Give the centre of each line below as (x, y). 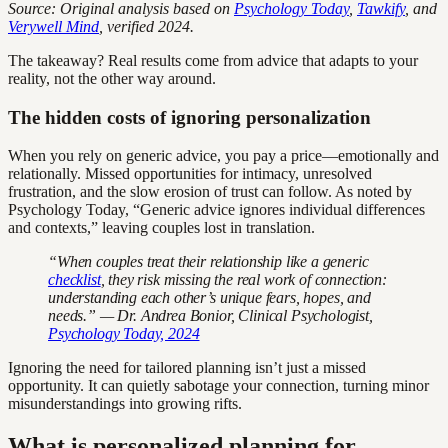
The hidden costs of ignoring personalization (189, 117)
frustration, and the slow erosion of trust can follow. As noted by (210, 192)
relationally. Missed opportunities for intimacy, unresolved (190, 174)
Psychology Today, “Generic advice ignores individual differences (216, 210)
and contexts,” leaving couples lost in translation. (161, 228)
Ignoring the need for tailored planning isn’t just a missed (187, 368)
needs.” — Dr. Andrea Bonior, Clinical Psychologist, (210, 316)
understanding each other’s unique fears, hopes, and (209, 298)
